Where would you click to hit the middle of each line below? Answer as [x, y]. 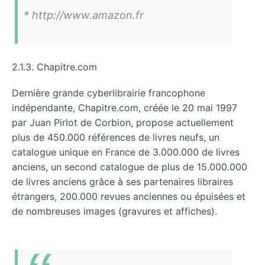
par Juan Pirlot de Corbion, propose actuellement [123, 122]
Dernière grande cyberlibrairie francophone [109, 93]
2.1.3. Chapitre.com [54, 67]
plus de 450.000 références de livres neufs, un [116, 137]
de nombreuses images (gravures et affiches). [114, 211]
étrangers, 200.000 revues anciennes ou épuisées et [129, 196]
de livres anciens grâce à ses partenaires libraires [122, 181]
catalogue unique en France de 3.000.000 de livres [126, 152]
